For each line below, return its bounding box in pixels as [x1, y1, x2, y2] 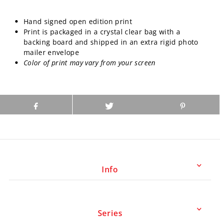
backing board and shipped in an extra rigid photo [23, 37, 198, 47]
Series [97, 207, 123, 219]
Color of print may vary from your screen [23, 57, 156, 67]
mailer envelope [23, 47, 80, 57]
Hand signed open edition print [23, 16, 133, 26]
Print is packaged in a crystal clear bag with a [23, 27, 180, 36]
